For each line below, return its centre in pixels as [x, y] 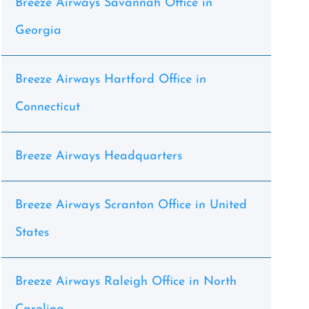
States [32, 233]
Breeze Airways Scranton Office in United [131, 205]
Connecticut [47, 107]
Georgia [38, 31]
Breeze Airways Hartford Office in [110, 80]
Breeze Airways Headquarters [98, 156]
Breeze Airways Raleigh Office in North [126, 282]
